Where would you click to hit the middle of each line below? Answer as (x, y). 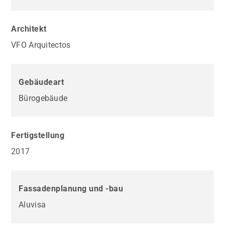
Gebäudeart (41, 82)
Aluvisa (32, 204)
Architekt (29, 29)
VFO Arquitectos (41, 45)
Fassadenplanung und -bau (71, 188)
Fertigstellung (38, 135)
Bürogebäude (43, 98)
